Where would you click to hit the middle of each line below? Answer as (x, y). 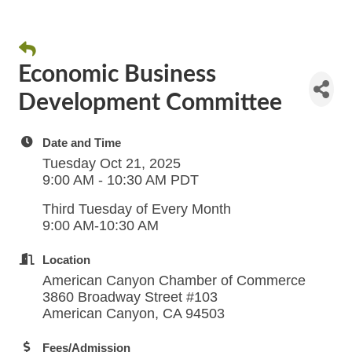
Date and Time (82, 143)
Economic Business (117, 75)
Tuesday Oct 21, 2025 (112, 163)
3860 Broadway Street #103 (130, 297)
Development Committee (150, 103)
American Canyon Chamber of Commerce (176, 280)
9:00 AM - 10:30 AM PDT (121, 180)
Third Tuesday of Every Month (137, 209)
